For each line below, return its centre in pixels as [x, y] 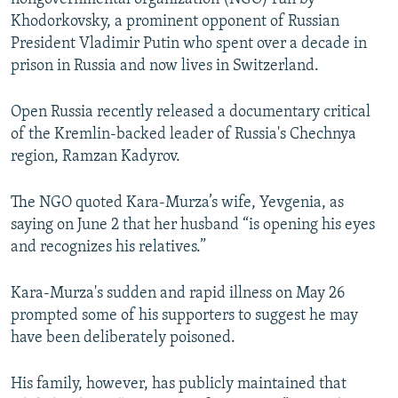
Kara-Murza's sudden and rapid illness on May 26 [178, 294]
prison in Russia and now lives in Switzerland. [165, 67]
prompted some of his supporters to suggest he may [184, 316]
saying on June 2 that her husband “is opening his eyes [193, 226]
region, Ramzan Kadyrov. [96, 157]
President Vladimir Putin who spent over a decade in [189, 44]
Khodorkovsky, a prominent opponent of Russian [175, 22]
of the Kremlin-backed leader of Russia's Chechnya [183, 135]
